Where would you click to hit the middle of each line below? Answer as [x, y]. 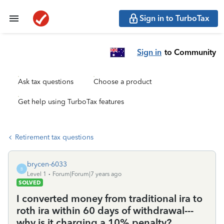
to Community [190, 52]
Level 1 [37, 174]
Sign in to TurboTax [174, 18]
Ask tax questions [46, 82]
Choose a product [122, 82]
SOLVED [30, 182]
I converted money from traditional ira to [109, 198]
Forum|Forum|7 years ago [87, 174]
